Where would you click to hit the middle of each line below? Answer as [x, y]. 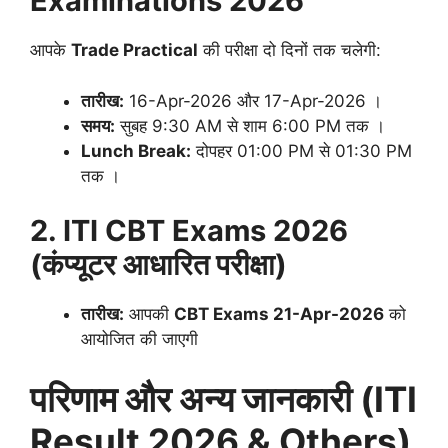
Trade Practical [134, 50]
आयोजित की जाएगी [139, 339]
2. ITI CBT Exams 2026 [189, 231]
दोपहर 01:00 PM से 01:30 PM [301, 150]
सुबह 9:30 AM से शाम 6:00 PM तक [244, 125]
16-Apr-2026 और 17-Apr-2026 [247, 100]
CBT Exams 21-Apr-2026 [279, 314]
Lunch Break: [136, 150]
